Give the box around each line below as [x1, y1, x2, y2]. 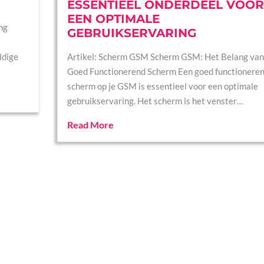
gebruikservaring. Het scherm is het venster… [67, 95, 243, 106]
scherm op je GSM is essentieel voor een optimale [67, 81, 258, 91]
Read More [67, 119, 114, 130]
